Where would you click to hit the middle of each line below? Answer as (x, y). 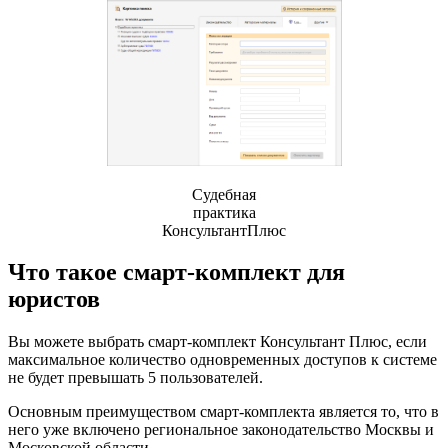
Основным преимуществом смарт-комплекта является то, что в (223, 412)
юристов (54, 299)
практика (224, 212)
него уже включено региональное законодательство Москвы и (221, 430)
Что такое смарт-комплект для (176, 272)
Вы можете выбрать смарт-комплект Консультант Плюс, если (217, 342)
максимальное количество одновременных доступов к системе (222, 360)
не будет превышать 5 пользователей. (135, 378)
